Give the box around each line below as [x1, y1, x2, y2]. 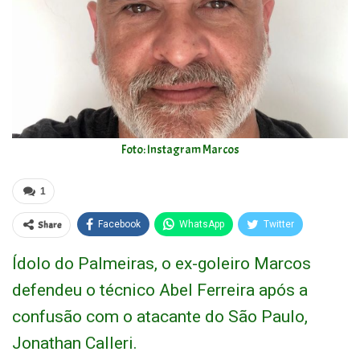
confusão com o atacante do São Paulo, [12, 307, 308, 327]
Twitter [264, 219, 294, 231]
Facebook [98, 219, 141, 231]
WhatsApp [179, 219, 224, 231]
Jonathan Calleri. [12, 333, 137, 354]
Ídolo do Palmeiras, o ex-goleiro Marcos [12, 254, 311, 274]
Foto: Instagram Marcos [121, 142, 239, 158]
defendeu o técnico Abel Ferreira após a [12, 280, 308, 301]
